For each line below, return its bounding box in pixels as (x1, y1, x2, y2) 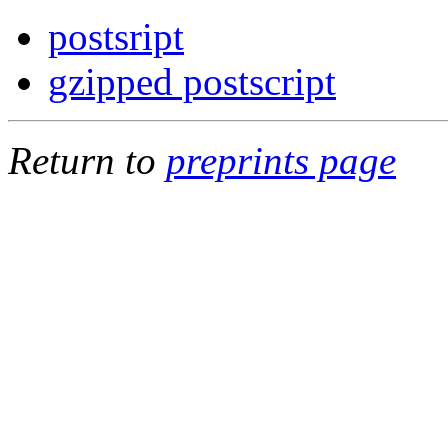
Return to (8, 138, 166, 182)
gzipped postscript (48, 59, 336, 103)
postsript (48, 14, 184, 58)
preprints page (166, 138, 396, 182)
